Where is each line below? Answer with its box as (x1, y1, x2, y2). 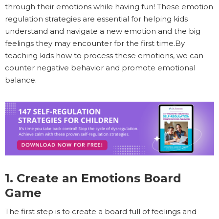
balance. (5, 75, 37, 85)
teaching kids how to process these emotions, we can (5, 50, 203, 60)
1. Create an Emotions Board (5, 171, 181, 186)
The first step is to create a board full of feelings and (5, 207, 197, 217)
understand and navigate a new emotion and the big (5, 26, 200, 36)
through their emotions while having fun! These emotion (5, 1, 213, 11)
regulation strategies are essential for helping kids (5, 14, 188, 23)
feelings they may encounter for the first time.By (5, 38, 185, 48)
